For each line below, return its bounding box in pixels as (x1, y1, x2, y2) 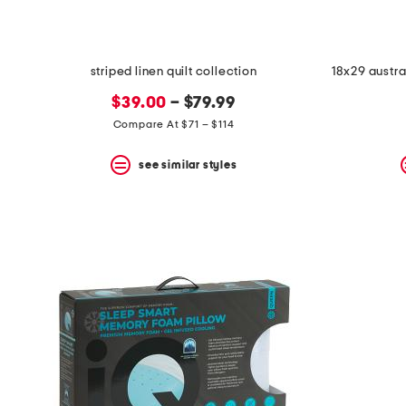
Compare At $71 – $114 (112, 119, 235, 130)
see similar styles (139, 159, 237, 170)
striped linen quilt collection (90, 65, 257, 79)
